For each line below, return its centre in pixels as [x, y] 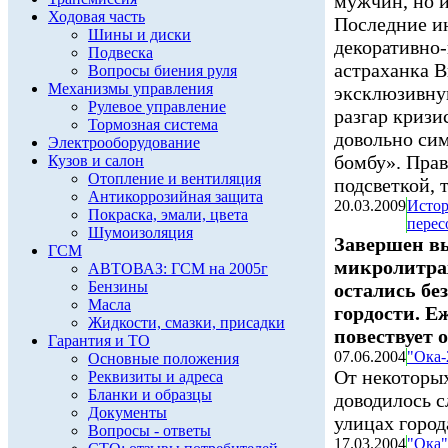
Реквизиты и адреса [155, 376]
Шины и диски [139, 34]
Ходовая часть [96, 16]
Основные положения [163, 358]
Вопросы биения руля [162, 70]
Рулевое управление [157, 106]
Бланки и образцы [150, 394]
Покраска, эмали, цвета [168, 214]
